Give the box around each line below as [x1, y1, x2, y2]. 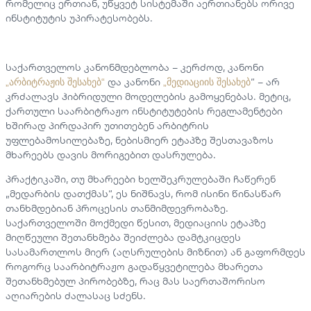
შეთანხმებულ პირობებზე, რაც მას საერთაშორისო [6, 275, 265, 288]
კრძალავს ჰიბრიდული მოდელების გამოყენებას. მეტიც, [6, 90, 291, 103]
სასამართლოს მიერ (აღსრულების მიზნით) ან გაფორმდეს [6, 246, 305, 259]
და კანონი [105, 75, 163, 88]
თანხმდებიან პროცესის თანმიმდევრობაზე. [6, 202, 228, 215]
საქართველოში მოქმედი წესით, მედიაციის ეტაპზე [6, 217, 266, 230]
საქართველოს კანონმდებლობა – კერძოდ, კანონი [6, 60, 264, 74]
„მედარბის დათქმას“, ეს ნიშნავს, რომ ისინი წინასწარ [6, 187, 281, 201]
